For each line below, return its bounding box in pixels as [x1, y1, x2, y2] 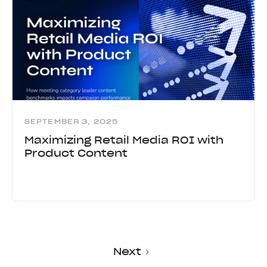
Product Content [24, 147, 128, 159]
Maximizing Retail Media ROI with [24, 133, 223, 146]
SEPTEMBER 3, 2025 [24, 117, 119, 126]
